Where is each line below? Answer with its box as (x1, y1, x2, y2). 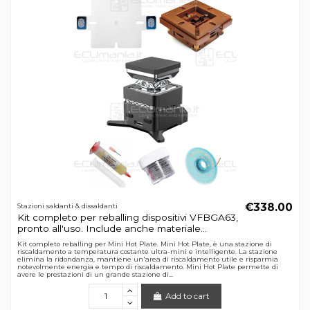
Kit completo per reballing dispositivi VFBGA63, (17, 211, 238, 223)
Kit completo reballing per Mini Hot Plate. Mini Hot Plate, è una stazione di (17, 240, 272, 248)
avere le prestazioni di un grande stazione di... (17, 271, 173, 279)
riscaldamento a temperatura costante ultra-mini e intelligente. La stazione (17, 248, 277, 256)
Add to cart (165, 290, 210, 301)
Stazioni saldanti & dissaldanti (17, 202, 118, 210)
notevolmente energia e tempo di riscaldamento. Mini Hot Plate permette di (17, 263, 278, 271)
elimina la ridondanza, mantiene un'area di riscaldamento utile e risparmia (17, 255, 278, 264)
